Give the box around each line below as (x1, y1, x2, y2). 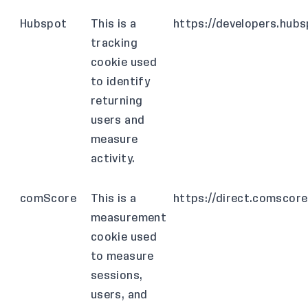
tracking (91, 38, 137, 49)
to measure (91, 251, 154, 262)
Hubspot (20, 19, 67, 30)
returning (91, 96, 143, 107)
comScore (20, 193, 76, 204)
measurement (91, 212, 166, 223)
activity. (91, 153, 135, 164)
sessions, (91, 270, 143, 281)
